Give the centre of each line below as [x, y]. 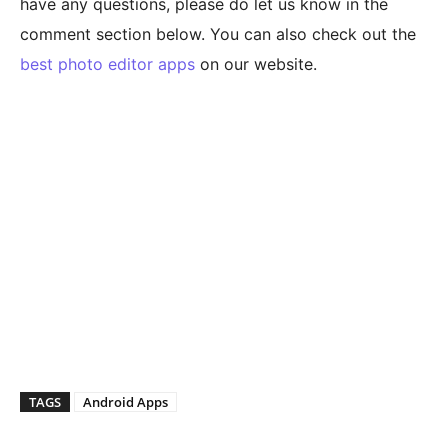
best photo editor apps [107, 63]
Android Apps [125, 401]
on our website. [256, 63]
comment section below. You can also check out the [218, 33]
